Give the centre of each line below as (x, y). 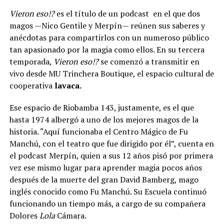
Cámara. (70, 215)
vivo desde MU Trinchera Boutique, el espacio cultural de (111, 73)
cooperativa (32, 85)
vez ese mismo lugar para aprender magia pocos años (105, 167)
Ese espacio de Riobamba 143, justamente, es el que (101, 107)
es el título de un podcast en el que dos (127, 13)
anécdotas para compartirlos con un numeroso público (109, 37)
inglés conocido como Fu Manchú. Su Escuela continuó (108, 191)
